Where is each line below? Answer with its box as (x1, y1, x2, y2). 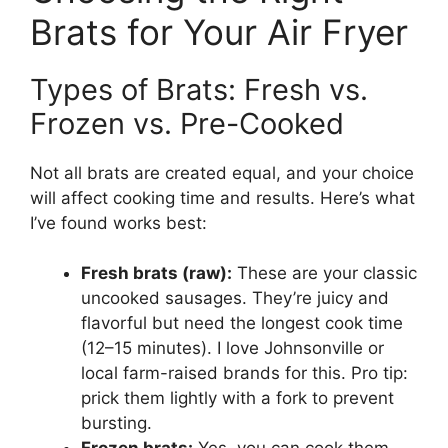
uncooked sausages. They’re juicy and (81, 288, 389, 309)
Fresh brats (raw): (81, 263, 232, 284)
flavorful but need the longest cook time (81, 313, 403, 334)
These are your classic (232, 263, 417, 284)
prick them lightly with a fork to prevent (81, 388, 394, 409)
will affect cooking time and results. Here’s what (30, 187, 415, 208)
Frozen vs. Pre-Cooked (30, 105, 344, 141)
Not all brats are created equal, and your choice (30, 162, 414, 183)
